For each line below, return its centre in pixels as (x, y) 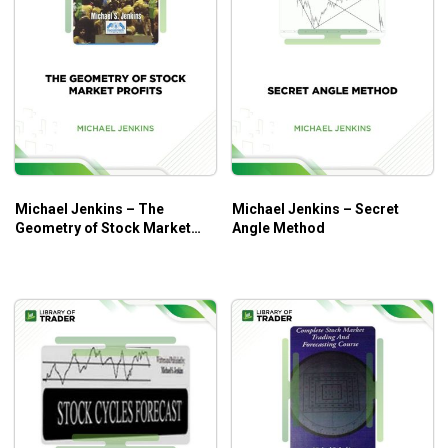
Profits (38, 247)
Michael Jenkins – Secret (315, 209)
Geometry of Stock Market (103, 228)
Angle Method (278, 228)
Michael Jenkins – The (89, 209)
